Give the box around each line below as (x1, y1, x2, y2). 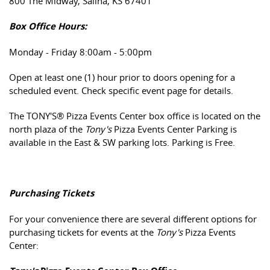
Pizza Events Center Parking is (114, 123, 237, 135)
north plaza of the (9, 123, 85, 135)
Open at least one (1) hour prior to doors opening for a (9, 71, 235, 83)
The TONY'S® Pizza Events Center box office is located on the (9, 110, 260, 122)
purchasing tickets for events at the (9, 226, 156, 238)
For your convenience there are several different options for (9, 213, 257, 225)
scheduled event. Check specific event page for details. (9, 84, 233, 96)
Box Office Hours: (9, 20, 87, 33)
